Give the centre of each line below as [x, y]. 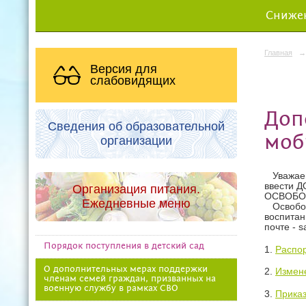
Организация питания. [136, 189]
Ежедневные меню [136, 203]
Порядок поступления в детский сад [124, 246]
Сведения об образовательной [136, 126]
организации [136, 140]
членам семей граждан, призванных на [129, 279]
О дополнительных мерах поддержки [125, 269]
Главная [278, 52]
